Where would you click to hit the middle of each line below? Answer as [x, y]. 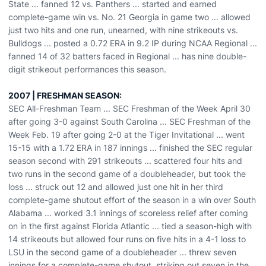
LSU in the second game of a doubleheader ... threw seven [122, 252]
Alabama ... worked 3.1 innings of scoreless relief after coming [128, 213]
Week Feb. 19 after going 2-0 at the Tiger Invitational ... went [126, 134]
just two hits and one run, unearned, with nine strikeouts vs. [123, 30]
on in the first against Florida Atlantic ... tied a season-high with [130, 226]
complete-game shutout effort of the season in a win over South [132, 200]
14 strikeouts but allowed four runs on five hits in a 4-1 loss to [127, 239]
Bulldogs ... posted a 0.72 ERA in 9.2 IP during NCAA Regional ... [133, 43]
